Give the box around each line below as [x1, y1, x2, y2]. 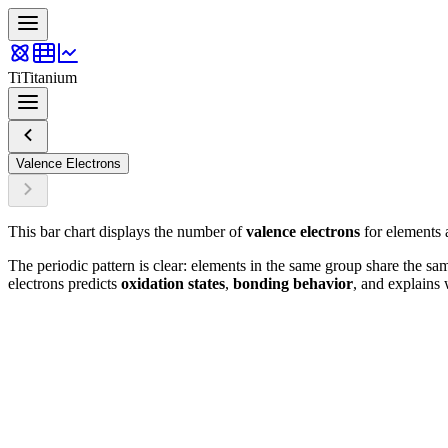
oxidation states [121, 275, 225, 292]
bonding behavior [233, 275, 353, 292]
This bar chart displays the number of [8, 223, 246, 240]
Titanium [21, 69, 77, 86]
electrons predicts [8, 275, 121, 292]
